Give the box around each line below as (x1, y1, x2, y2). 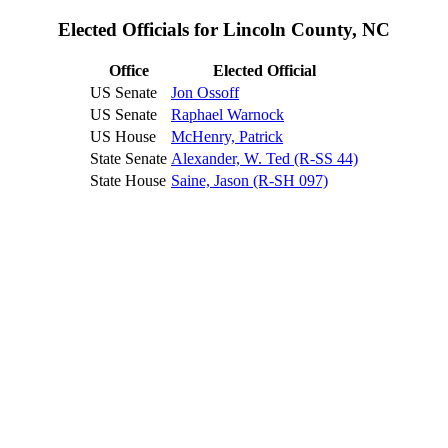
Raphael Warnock (171, 106, 284, 124)
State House (90, 172, 166, 190)
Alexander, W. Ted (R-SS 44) (171, 150, 358, 168)
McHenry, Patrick (171, 128, 283, 146)
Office (108, 62, 149, 80)
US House (90, 128, 156, 146)
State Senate (90, 150, 167, 168)
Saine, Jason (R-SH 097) (171, 172, 328, 190)
